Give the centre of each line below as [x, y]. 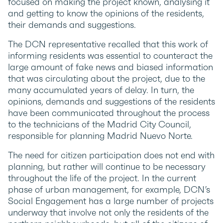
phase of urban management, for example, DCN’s [109, 189]
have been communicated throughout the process [109, 113]
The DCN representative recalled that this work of [108, 44]
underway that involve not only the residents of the [108, 212]
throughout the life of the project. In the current [102, 178]
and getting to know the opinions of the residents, [106, 13]
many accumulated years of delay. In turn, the [101, 90]
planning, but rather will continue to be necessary [107, 167]
